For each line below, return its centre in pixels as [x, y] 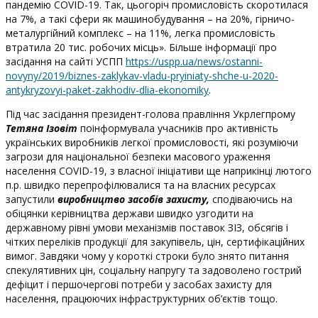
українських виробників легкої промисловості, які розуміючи [152, 142]
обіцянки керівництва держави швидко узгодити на [130, 213]
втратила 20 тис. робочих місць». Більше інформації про [141, 47]
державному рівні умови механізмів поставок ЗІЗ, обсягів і [147, 227]
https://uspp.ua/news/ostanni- [194, 61]
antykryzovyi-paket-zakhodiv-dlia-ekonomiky [107, 90]
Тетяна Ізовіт [42, 128]
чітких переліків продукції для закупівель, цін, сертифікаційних [155, 242]
